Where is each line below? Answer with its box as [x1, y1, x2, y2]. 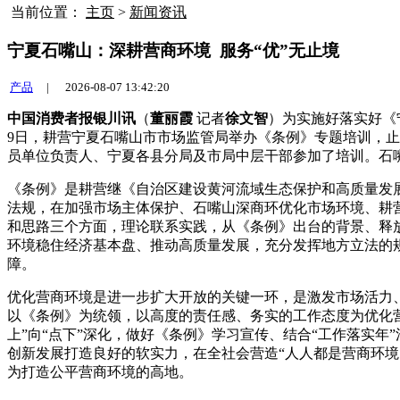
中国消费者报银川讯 [7, 111, 136, 127]
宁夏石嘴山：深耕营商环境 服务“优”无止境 [7, 40, 339, 60]
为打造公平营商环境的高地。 [7, 364, 193, 380]
